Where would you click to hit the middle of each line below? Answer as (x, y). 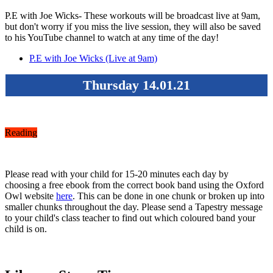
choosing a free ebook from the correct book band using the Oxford (134, 185)
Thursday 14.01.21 (136, 85)
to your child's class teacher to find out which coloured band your (130, 218)
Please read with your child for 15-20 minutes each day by (117, 174)
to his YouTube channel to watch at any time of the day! (113, 37)
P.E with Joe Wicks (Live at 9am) (93, 58)
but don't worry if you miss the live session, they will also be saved (133, 26)
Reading (21, 132)
